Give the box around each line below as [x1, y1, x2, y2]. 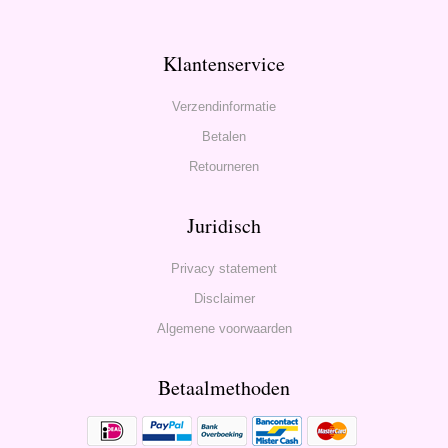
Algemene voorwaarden [156, 320, 292, 336]
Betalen [202, 128, 246, 144]
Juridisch [187, 211, 261, 239]
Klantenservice [163, 49, 285, 77]
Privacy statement [171, 260, 277, 276]
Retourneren [189, 158, 259, 174]
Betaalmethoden [158, 373, 290, 401]
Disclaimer [193, 290, 255, 306]
